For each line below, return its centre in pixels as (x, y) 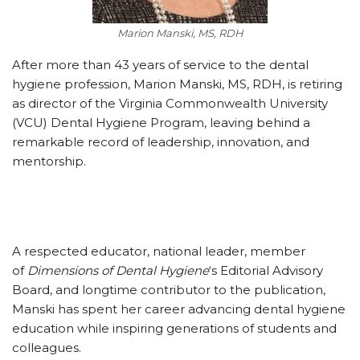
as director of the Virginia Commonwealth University (170, 103)
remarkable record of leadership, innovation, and (161, 141)
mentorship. (49, 161)
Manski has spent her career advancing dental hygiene (179, 309)
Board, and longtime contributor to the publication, (169, 289)
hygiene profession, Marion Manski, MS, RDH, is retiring (177, 84)
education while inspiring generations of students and (174, 328)
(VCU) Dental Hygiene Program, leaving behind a (161, 122)
